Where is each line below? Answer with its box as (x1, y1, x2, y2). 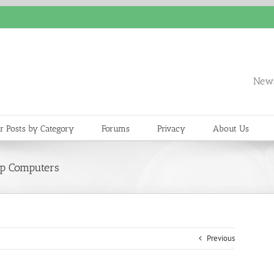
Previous (206, 233, 235, 243)
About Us (213, 123, 249, 134)
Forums (102, 123, 130, 134)
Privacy (157, 123, 185, 134)
